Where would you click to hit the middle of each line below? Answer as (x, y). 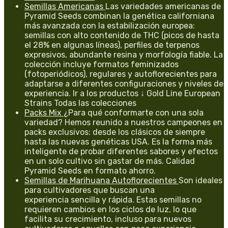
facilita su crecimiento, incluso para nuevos (108, 219)
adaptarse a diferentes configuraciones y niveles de (124, 83)
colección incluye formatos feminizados (102, 64)
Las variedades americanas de (163, 6)
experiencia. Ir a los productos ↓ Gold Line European (122, 93)
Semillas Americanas (65, 6)
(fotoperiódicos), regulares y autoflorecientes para (121, 74)
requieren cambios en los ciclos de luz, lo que (110, 209)
